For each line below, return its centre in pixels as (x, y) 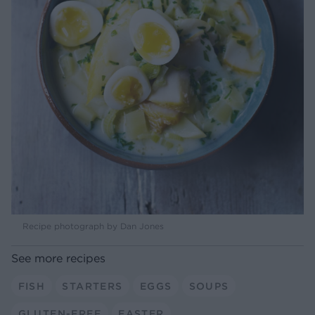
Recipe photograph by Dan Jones (93, 226)
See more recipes (58, 258)
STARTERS (92, 286)
